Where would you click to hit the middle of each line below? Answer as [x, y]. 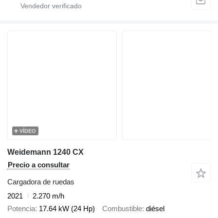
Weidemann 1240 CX [45, 152]
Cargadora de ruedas [41, 182]
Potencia [21, 209]
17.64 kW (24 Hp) [67, 209]
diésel [155, 209]
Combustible [122, 209]
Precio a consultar [39, 164]
